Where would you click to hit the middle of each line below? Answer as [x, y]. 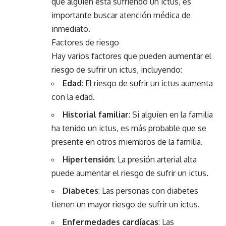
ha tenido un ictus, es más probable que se [129, 128]
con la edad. [73, 97]
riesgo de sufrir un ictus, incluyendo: [117, 70]
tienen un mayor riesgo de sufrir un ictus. [126, 204]
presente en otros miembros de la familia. [127, 142]
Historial [79, 115]
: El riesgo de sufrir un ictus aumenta [147, 83]
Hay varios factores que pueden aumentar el [131, 56]
